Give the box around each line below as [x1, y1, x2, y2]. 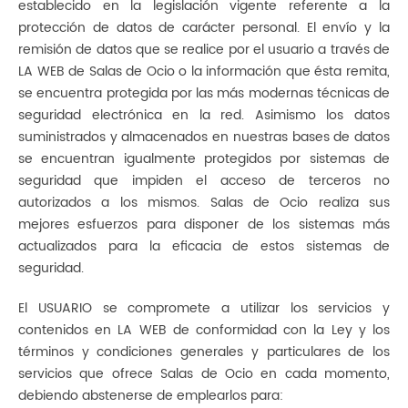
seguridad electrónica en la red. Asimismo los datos [18, 105, 390, 126]
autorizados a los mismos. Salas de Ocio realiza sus [18, 192, 390, 213]
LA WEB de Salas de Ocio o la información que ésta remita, [18, 61, 390, 82]
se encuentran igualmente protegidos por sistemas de [18, 148, 390, 169]
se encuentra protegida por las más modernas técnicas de [18, 83, 390, 104]
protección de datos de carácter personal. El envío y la [18, 17, 390, 38]
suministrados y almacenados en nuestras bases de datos [18, 127, 390, 148]
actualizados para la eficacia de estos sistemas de [18, 236, 390, 257]
